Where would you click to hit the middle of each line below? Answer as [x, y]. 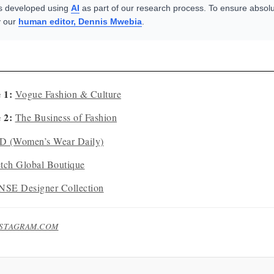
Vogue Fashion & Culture [68, 94]
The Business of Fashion [66, 117]
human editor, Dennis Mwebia [80, 21]
